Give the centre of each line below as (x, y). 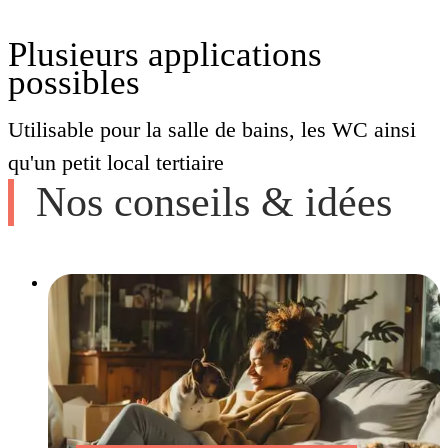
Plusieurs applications (165, 55)
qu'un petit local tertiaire (116, 163)
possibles (74, 83)
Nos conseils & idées (214, 202)
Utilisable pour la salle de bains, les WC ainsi (212, 130)
